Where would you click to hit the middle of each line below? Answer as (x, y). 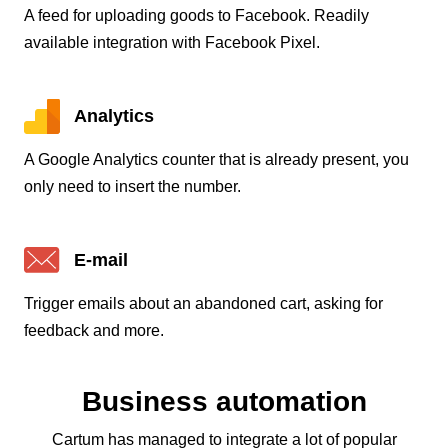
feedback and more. (94, 330)
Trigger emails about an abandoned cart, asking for (203, 303)
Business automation (224, 401)
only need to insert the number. (132, 186)
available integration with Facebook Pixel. (172, 42)
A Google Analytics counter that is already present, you (216, 159)
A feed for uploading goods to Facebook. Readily (196, 15)
